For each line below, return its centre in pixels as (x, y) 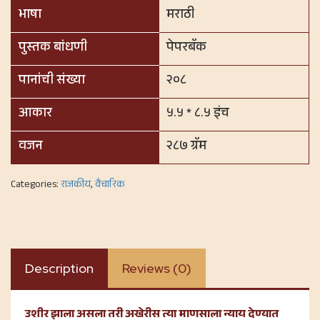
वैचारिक (110, 185)
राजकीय (76, 185)
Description (59, 268)
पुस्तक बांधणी (53, 48)
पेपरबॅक (186, 48)
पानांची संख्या (52, 81)
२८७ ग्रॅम (186, 147)
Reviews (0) (157, 268)
